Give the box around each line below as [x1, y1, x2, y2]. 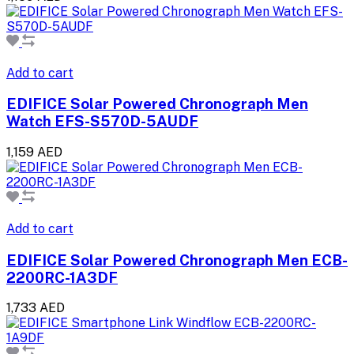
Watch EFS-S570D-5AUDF [6, 112, 198, 130]
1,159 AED [6, 144, 62, 160]
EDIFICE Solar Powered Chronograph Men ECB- [6, 250, 348, 269]
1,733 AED [6, 300, 65, 316]
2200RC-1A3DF [6, 268, 118, 286]
